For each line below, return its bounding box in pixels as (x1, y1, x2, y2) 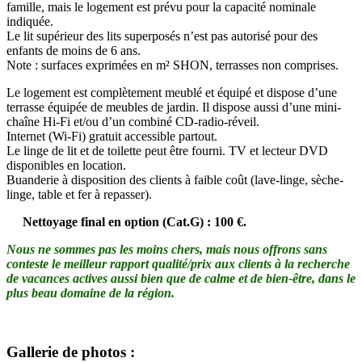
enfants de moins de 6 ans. (6, 44, 141, 58)
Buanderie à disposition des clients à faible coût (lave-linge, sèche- (6, 173, 343, 187)
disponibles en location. (6, 158, 126, 173)
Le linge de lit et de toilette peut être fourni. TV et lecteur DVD (6, 144, 328, 158)
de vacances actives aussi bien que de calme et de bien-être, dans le (6, 271, 356, 286)
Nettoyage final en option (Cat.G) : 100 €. (23, 215, 246, 229)
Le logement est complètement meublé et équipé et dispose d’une (6, 86, 337, 100)
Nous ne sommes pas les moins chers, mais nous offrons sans (6, 242, 327, 257)
